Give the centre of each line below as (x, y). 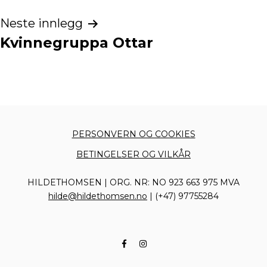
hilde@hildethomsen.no (98, 196)
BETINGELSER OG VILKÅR (133, 155)
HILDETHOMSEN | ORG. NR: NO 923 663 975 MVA (133, 183)
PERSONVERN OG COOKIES (133, 134)
